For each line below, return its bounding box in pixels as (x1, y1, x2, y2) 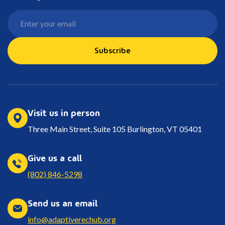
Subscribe (94, 43, 131, 56)
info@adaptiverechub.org (28, 214, 116, 224)
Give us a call (28, 150, 82, 164)
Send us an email (28, 195, 97, 209)
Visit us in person (28, 104, 100, 119)
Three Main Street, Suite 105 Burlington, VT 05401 (28, 124, 202, 134)
